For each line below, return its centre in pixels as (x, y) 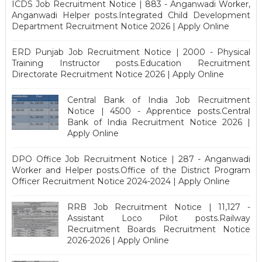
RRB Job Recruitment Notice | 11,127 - (159, 207)
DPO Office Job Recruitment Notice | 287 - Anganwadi (131, 159)
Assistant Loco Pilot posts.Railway (159, 218)
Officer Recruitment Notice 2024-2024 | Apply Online (120, 181)
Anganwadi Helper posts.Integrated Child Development (131, 15)
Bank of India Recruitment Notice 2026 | (159, 122)
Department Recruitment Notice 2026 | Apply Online (120, 26)
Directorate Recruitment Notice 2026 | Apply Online (118, 74)
